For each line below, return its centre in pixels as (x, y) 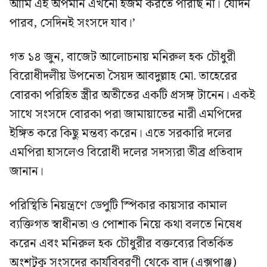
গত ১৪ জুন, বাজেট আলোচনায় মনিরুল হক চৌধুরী (122, 57)
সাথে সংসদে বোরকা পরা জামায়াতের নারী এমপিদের (126, 114)
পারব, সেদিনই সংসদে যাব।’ (72, 23)
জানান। (27, 171)
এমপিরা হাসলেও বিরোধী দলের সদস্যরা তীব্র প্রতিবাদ (126, 152)
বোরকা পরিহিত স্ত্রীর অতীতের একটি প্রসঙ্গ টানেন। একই (132, 95)
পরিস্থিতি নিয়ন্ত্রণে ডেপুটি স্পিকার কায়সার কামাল (118, 205)
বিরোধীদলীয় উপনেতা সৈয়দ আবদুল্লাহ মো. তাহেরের (123, 76)
